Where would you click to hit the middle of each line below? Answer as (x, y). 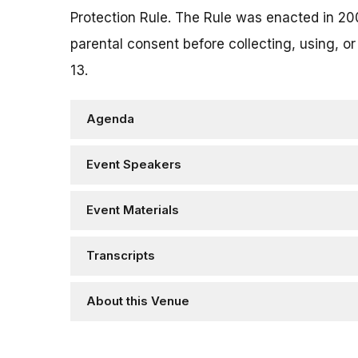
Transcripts (121, 256)
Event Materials (133, 211)
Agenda (110, 119)
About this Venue (138, 302)
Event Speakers (134, 165)
